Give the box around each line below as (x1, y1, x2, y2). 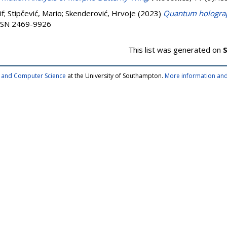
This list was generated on (128, 45, 223, 55)
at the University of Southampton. (66, 71, 165, 80)
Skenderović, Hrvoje (65, 8, 136, 18)
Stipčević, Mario (8, 8, 62, 18)
